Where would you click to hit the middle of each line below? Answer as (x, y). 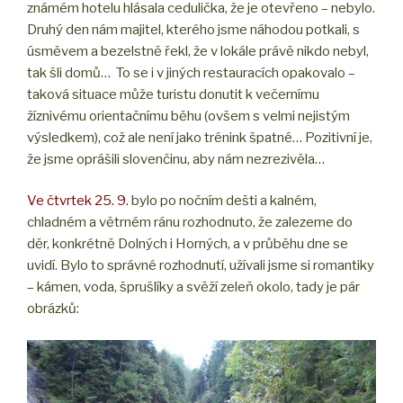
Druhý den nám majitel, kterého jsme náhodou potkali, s (193, 29)
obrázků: (53, 309)
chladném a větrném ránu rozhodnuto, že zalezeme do (190, 223)
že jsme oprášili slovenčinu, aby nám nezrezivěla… (176, 159)
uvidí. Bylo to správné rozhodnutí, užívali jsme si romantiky (201, 266)
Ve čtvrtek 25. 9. (78, 201)
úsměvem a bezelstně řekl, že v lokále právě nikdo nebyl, (198, 51)
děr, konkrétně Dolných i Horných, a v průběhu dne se (188, 244)
